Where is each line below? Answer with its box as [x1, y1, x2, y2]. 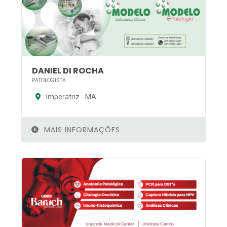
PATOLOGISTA [32, 76, 66, 84]
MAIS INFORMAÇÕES [42, 124, 120, 135]
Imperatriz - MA [45, 92, 96, 101]
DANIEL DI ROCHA [32, 64, 104, 77]
